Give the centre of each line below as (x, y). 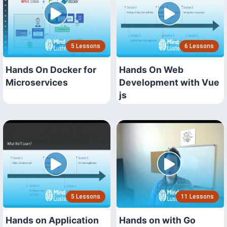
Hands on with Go (157, 220)
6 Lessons (199, 46)
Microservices (37, 83)
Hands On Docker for (51, 70)
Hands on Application (52, 220)
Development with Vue (169, 83)
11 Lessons (197, 197)
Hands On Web (151, 70)
